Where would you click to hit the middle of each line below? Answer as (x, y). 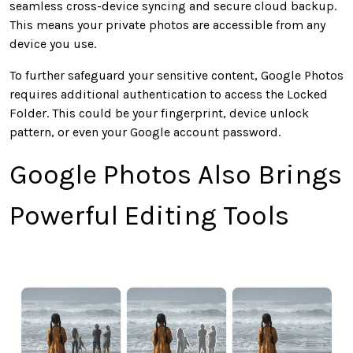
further (45, 76)
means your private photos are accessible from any (179, 25)
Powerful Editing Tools (149, 216)
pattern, (32, 132)
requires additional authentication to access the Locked (169, 95)
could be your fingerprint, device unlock (192, 113)
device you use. (53, 44)
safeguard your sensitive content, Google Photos (204, 76)
